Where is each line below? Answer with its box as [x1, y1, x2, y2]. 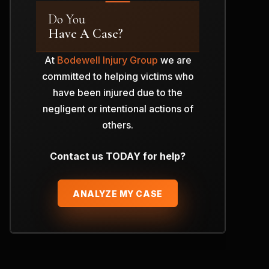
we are [157, 54, 192, 67]
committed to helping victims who [41, 70, 194, 83]
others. [102, 119, 133, 131]
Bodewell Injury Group [56, 54, 158, 67]
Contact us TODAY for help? [50, 150, 186, 163]
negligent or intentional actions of [42, 103, 193, 115]
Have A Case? [48, 26, 123, 42]
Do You [48, 11, 85, 28]
